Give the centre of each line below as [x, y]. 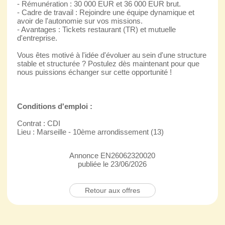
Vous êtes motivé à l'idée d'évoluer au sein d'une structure [111, 55]
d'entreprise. [37, 38]
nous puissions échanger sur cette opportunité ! [94, 72]
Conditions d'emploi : [54, 106]
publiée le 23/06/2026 [113, 164]
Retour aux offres [112, 190]
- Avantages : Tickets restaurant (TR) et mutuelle [96, 29]
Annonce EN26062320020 [113, 155]
